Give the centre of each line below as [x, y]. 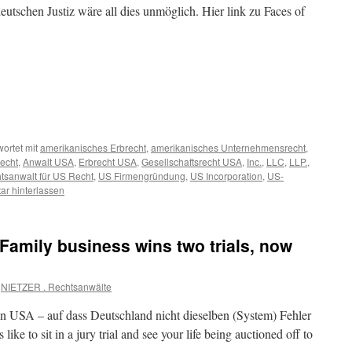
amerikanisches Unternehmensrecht [228, 147]
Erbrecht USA [108, 161]
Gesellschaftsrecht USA [192, 161]
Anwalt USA [48, 161]
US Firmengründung [142, 176]
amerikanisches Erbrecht [93, 147]
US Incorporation [226, 176]
